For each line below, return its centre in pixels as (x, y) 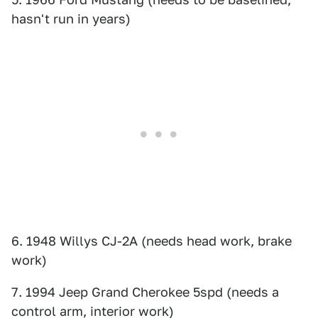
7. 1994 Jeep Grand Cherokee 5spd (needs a (145, 292)
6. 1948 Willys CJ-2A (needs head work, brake (152, 241)
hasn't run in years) (71, 18)
